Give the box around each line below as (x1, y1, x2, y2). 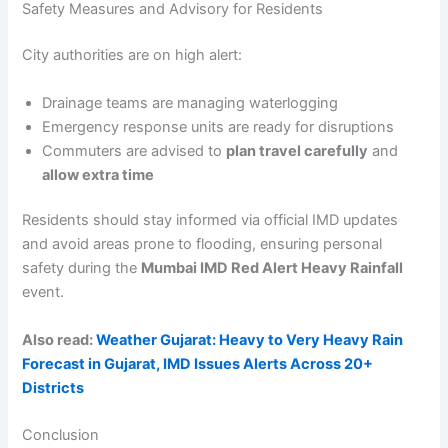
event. (22, 283, 65, 302)
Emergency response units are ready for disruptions (42, 117, 395, 136)
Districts (22, 378, 85, 397)
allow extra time (42, 165, 155, 184)
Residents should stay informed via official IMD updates (22, 211, 399, 230)
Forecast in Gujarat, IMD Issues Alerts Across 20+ (22, 354, 374, 373)
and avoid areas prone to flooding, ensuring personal (22, 235, 383, 254)
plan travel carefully (226, 141, 369, 160)
